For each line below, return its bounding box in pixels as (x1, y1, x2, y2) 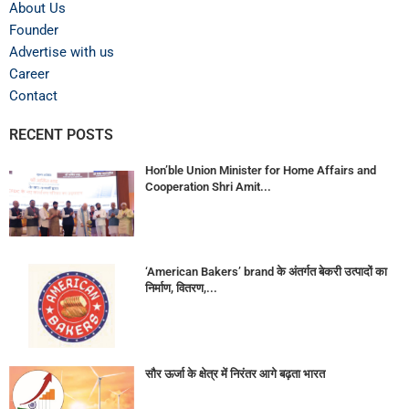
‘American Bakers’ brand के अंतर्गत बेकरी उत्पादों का (144, 265, 387, 279)
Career (9, 66, 49, 82)
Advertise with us (9, 44, 114, 60)
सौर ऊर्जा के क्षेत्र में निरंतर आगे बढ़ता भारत (144, 366, 325, 381)
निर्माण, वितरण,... (144, 281, 217, 296)
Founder (9, 22, 58, 38)
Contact (9, 88, 58, 104)
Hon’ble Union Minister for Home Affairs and (144, 163, 376, 177)
